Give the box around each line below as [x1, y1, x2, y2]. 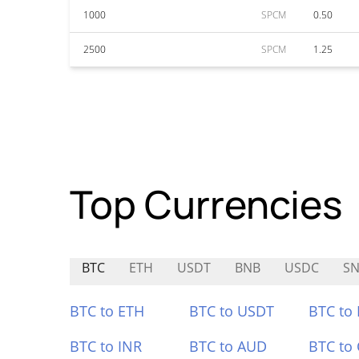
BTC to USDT [188, 301, 274, 321]
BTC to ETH [70, 301, 144, 321]
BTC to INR [70, 337, 142, 356]
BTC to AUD [188, 337, 267, 356]
